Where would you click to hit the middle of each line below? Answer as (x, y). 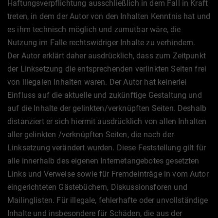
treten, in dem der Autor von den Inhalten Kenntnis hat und (109, 16)
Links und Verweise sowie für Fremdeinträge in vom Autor (108, 174)
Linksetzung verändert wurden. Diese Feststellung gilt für (107, 148)
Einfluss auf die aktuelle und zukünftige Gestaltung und (105, 95)
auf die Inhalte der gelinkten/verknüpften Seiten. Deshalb (107, 108)
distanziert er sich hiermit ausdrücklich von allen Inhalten (107, 121)
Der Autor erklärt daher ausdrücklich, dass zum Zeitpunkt (107, 56)
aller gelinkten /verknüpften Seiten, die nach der (91, 135)
